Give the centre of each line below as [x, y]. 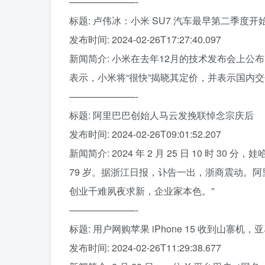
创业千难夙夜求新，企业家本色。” [142, 191]
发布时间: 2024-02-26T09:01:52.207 [145, 134]
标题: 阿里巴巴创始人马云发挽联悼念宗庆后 [161, 115]
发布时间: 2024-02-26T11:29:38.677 [145, 248]
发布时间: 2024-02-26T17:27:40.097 [145, 40]
